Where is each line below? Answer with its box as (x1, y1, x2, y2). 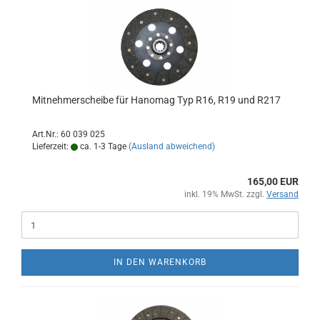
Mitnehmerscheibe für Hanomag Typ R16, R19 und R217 (32, 94, 281, 106)
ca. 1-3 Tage (78, 141, 126, 151)
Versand (266, 189, 299, 199)
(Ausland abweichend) (129, 141, 215, 151)
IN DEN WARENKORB (114, 257, 206, 267)
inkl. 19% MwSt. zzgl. (184, 189, 266, 199)
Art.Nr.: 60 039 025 (32, 129, 105, 139)
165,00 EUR (247, 176, 299, 187)
